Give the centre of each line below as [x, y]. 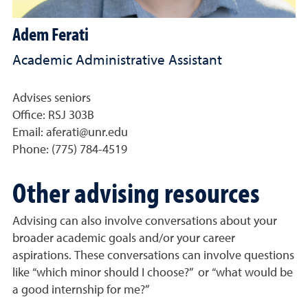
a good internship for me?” [81, 290]
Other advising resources [136, 192]
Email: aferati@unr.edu [70, 133]
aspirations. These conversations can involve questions [153, 256]
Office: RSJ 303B [53, 116]
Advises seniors [52, 99]
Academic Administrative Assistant [117, 61]
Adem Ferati [51, 34]
